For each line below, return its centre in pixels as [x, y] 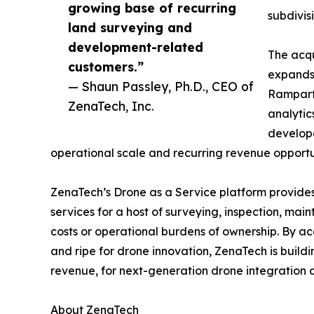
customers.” [106, 67]
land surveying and [130, 28]
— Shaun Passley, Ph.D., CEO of [161, 87]
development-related [136, 47]
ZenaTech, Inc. [111, 106]
